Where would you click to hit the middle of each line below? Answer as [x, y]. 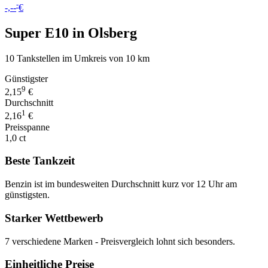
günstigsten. [27, 195]
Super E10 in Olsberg [71, 33]
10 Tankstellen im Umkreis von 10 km [77, 59]
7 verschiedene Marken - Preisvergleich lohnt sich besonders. [120, 241]
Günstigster [26, 79]
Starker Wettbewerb [54, 218]
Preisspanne [27, 127]
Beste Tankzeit [40, 161]
